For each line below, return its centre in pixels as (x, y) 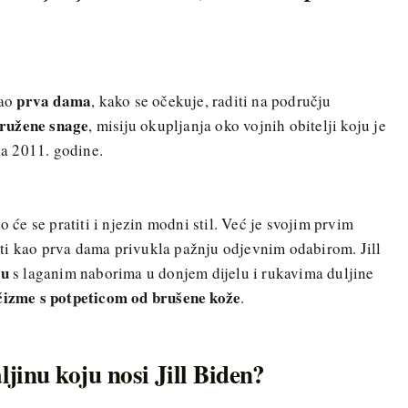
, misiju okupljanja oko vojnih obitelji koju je (237, 125)
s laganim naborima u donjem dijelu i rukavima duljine (191, 273)
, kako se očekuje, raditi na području (211, 100)
